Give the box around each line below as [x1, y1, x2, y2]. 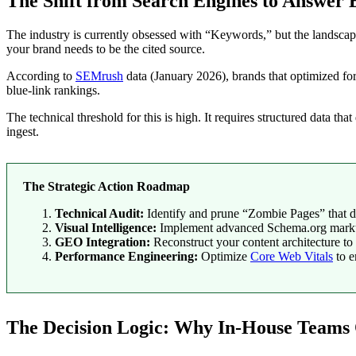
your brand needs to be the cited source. [6, 41, 205, 56]
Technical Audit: [55, 206, 144, 220]
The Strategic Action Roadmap [23, 179, 190, 193]
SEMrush [75, 68, 123, 83]
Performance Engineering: [55, 249, 198, 263]
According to [6, 68, 75, 83]
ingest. [6, 124, 39, 138]
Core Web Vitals [250, 249, 333, 263]
